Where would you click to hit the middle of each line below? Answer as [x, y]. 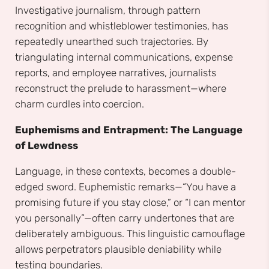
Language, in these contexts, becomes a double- [125, 171]
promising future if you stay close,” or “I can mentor [130, 202]
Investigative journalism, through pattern [108, 11]
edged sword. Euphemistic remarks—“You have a [125, 186]
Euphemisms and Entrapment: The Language [129, 130]
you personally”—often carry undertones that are [125, 218]
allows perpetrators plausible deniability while [118, 249]
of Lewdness [47, 146]
